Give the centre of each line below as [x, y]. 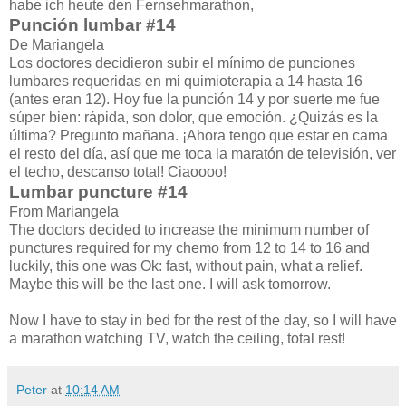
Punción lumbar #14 [92, 24]
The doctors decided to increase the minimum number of [189, 229]
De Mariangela [57, 44]
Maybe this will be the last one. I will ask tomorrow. [170, 284]
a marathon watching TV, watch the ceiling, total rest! [177, 338]
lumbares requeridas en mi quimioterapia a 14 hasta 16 [186, 81]
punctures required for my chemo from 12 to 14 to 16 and [189, 247]
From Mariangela [64, 211]
